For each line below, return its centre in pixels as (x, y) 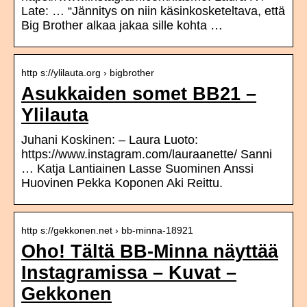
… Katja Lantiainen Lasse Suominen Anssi (137, 169)
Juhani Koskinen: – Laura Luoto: (110, 140)
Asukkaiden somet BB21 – (139, 94)
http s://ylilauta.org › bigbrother (88, 73)
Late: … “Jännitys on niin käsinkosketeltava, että (153, 11)
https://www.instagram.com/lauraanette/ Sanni (147, 155)
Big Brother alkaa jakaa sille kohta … (122, 26)
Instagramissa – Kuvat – (129, 273)
